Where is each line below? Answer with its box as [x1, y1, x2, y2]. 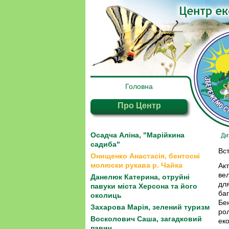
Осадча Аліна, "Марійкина [90, 131, 185, 139]
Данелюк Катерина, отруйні [90, 173, 190, 181]
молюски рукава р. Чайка [90, 161, 182, 169]
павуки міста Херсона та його [90, 182, 197, 190]
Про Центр [117, 101, 161, 110]
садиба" [90, 140, 120, 148]
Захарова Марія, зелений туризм [90, 203, 210, 211]
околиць [90, 191, 122, 199]
